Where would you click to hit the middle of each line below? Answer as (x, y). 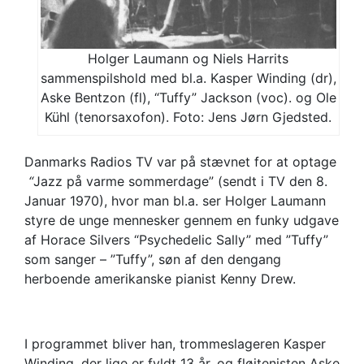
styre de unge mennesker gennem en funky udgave (182, 221)
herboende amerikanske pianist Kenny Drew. (160, 279)
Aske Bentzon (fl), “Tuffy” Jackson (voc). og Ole (188, 98)
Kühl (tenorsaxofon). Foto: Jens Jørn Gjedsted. (188, 117)
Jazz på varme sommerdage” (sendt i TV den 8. (180, 182)
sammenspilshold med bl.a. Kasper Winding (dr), (188, 78)
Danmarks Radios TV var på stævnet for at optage (180, 162)
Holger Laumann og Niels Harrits (188, 59)
